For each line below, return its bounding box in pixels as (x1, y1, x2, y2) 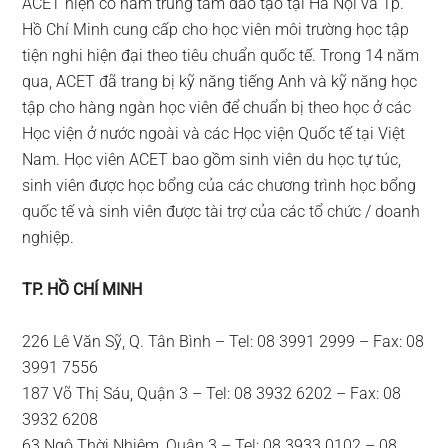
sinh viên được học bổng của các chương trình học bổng (22, 176, 417, 196)
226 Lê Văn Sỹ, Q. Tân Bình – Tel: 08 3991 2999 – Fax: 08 (22, 332, 425, 352)
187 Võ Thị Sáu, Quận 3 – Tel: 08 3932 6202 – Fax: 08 (22, 384, 402, 404)
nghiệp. (22, 228, 75, 248)
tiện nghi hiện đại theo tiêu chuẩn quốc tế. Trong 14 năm (22, 46, 420, 66)
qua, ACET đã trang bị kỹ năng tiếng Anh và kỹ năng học (22, 72, 418, 92)
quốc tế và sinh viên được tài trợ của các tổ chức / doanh (22, 202, 421, 222)
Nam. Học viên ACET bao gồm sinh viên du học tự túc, (22, 150, 402, 170)
